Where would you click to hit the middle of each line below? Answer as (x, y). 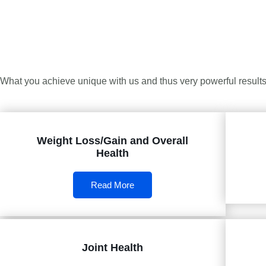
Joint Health (113, 248)
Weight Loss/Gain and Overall (113, 141)
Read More (113, 185)
